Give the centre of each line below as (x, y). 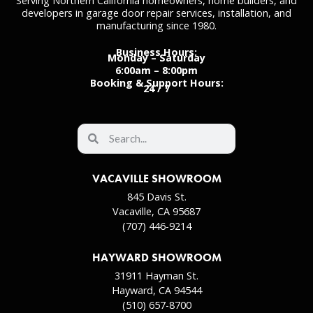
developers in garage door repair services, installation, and (156, 13)
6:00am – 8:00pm (156, 70)
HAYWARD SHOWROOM (156, 257)
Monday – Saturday (156, 57)
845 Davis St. (156, 196)
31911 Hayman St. (156, 275)
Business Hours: (156, 52)
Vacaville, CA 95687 (156, 211)
